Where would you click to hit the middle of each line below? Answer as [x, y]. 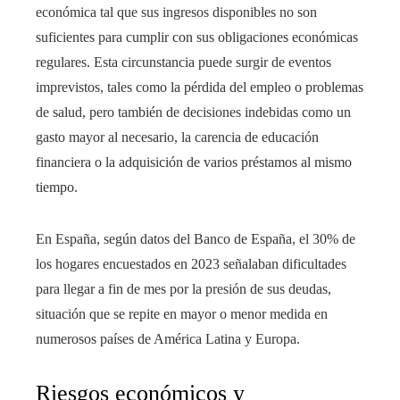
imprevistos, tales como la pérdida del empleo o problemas [200, 87]
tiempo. [57, 187]
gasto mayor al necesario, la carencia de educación [177, 137]
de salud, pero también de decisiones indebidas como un [193, 112]
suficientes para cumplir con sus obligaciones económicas [197, 37]
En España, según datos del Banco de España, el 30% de [196, 239]
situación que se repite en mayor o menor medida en [182, 314]
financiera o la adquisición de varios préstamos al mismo [194, 162]
